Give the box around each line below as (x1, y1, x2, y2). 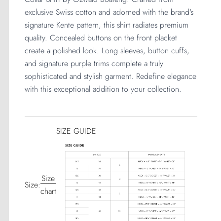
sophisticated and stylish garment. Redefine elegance (24, 70, 196, 82)
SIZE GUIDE (56, 125, 96, 137)
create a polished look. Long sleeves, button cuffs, (24, 44, 189, 56)
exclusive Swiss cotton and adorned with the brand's (24, 6, 193, 18)
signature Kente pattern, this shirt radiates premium (24, 19, 188, 31)
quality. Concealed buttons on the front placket (24, 32, 177, 43)
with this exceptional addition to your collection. (24, 83, 182, 95)
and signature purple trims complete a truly (24, 57, 163, 69)
